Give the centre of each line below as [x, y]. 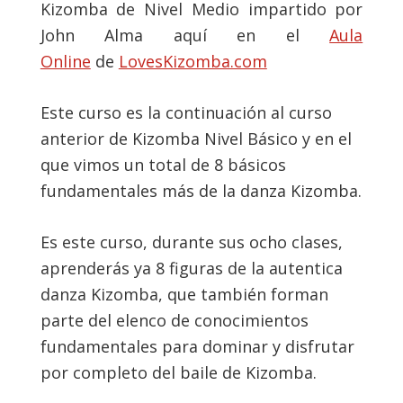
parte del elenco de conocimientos [174, 320]
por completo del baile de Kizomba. [178, 372]
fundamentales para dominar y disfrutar [197, 346]
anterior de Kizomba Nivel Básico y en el [196, 139]
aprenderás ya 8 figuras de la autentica [191, 268]
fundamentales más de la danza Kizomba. [201, 191]
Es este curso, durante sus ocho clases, [191, 242]
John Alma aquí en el [185, 35]
